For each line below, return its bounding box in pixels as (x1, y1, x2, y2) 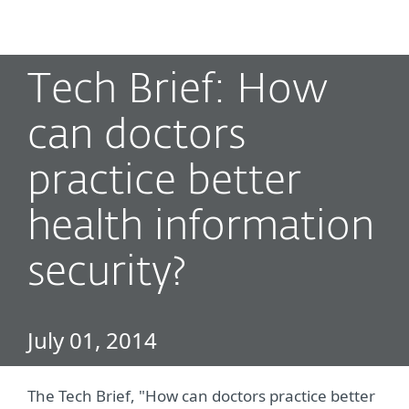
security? (27, 253, 186, 294)
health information (27, 207, 374, 248)
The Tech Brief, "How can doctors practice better (27, 385, 375, 406)
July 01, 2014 (27, 325, 157, 355)
